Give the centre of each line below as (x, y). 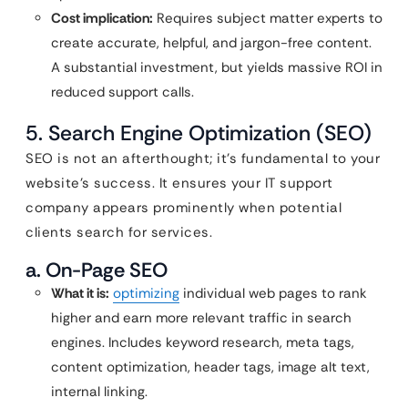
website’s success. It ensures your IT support (179, 183)
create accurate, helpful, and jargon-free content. (211, 43)
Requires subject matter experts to (268, 18)
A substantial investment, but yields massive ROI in (217, 67)
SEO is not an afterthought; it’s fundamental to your (203, 158)
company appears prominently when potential (184, 208)
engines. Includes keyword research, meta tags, (203, 342)
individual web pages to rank (273, 293)
